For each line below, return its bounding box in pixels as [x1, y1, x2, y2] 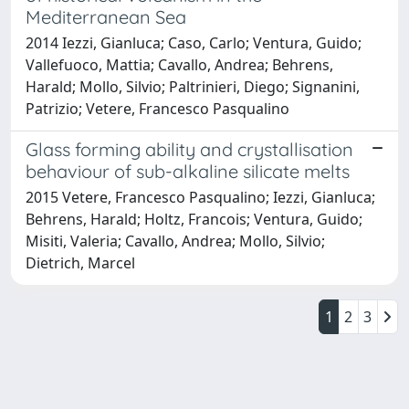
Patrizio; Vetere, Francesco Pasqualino [26, 98, 289, 119]
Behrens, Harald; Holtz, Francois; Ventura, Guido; [26, 208, 362, 229]
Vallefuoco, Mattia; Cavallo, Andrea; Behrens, [26, 54, 333, 75]
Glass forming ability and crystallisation [26, 137, 353, 161]
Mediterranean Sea [26, 5, 186, 28]
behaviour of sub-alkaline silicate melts [26, 159, 350, 183]
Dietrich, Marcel [26, 252, 135, 273]
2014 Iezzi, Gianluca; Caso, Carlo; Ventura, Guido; [26, 32, 362, 53]
